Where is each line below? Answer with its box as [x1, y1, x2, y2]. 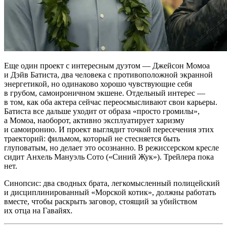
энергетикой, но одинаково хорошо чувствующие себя [4, 79, 192, 88]
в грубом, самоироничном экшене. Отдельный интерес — [4, 88, 205, 97]
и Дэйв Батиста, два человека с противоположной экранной [4, 70, 213, 79]
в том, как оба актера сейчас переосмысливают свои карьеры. [4, 97, 217, 106]
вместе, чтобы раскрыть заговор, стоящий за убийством [4, 197, 197, 206]
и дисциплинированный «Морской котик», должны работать [4, 187, 216, 197]
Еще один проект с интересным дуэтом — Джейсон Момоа [4, 61, 210, 70]
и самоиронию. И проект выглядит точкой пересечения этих [4, 125, 214, 134]
